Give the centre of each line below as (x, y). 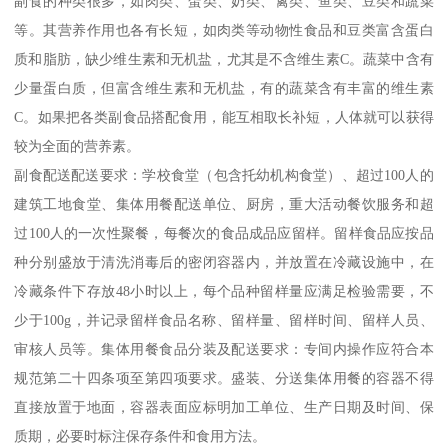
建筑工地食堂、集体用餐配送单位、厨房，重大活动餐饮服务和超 (224, 203)
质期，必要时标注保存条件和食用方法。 (140, 435)
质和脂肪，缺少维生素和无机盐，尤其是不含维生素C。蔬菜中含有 (224, 58)
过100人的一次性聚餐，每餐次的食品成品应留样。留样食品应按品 (224, 232)
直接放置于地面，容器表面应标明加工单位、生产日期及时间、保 (224, 406)
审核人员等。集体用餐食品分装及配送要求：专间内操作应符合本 (224, 348)
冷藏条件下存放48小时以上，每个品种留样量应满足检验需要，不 (224, 290)
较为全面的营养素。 (77, 145)
